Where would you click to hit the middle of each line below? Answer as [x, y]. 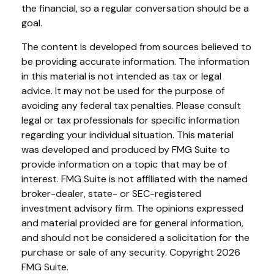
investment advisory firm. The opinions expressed [132, 208]
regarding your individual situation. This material [128, 135]
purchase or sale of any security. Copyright [119, 252]
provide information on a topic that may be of [124, 164]
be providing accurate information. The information [135, 61]
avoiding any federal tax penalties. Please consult [131, 106]
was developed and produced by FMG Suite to [126, 150]
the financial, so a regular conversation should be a [135, 8]
